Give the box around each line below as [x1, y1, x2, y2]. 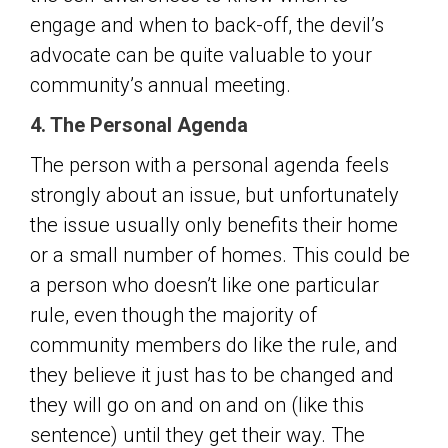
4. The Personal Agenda [30, 113, 248, 137]
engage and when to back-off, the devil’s [30, 13, 384, 37]
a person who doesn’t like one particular [30, 273, 379, 297]
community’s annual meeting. [30, 73, 291, 97]
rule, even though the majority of [30, 303, 317, 327]
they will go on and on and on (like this [30, 393, 364, 417]
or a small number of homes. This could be [30, 243, 410, 267]
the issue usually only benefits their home [30, 213, 398, 237]
